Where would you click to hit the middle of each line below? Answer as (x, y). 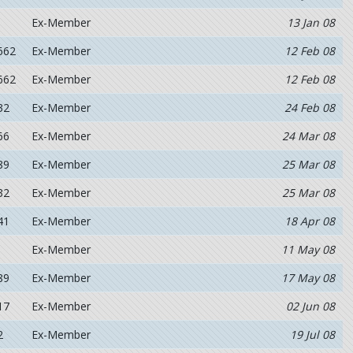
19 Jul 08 (312, 334)
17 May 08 (308, 278)
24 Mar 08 (308, 136)
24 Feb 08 (309, 108)
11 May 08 (308, 249)
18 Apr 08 (309, 221)
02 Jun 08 (310, 306)
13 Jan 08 (310, 22)
